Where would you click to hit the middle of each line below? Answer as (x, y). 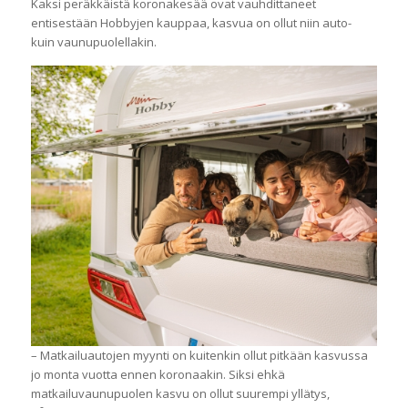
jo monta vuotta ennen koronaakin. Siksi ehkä (158, 374)
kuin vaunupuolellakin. (93, 41)
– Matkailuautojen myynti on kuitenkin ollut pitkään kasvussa (199, 355)
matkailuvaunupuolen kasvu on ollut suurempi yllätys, (180, 393)
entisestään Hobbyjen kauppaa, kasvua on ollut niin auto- (191, 22)
